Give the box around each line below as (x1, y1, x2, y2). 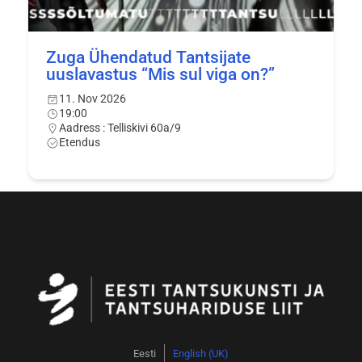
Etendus (58, 136, 100, 149)
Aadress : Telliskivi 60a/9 (58, 121, 181, 135)
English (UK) (173, 347, 229, 360)
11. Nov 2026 (58, 92, 126, 106)
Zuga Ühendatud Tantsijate (45, 47, 250, 68)
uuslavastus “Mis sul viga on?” (45, 64, 275, 85)
